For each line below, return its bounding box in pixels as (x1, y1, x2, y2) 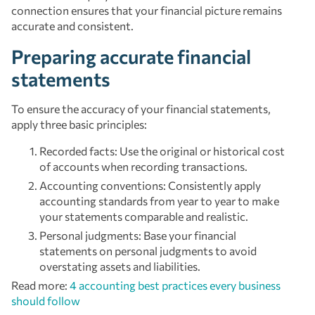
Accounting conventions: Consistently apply (39, 178, 261, 192)
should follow (11, 293, 80, 307)
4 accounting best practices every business (70, 278, 281, 292)
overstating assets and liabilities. (39, 259, 200, 273)
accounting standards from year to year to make (39, 193, 279, 207)
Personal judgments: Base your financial (39, 228, 236, 242)
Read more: (11, 278, 70, 292)
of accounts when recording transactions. (39, 159, 247, 173)
